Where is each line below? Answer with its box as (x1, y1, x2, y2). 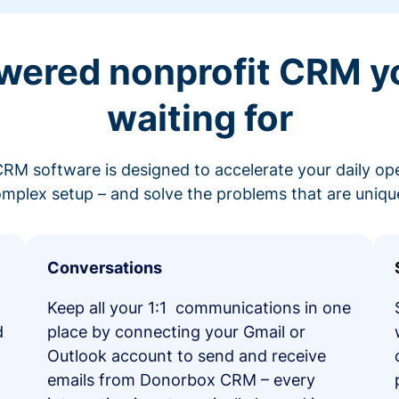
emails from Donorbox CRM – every (46, 370, 315, 389)
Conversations (46, 257, 162, 277)
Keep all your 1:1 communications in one (46, 297, 351, 317)
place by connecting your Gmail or (46, 322, 305, 341)
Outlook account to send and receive (46, 346, 326, 365)
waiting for (106, 95, 293, 140)
